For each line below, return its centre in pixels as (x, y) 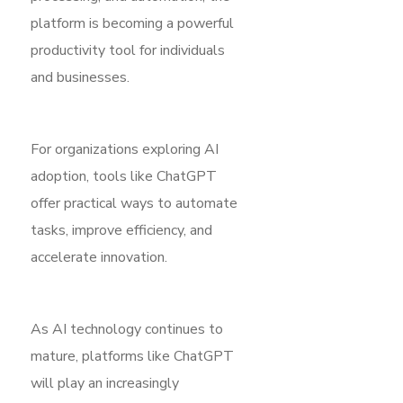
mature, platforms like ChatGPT (132, 356)
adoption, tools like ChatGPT (124, 176)
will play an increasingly (105, 383)
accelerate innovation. (99, 257)
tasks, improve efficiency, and (121, 230)
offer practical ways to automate (134, 203)
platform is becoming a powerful (132, 23)
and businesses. (80, 77)
